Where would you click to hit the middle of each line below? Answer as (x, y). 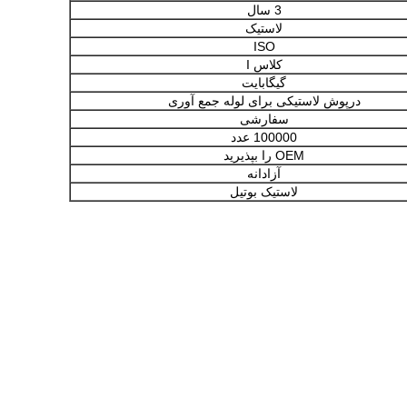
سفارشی (264, 119)
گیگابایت (264, 83)
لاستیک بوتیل (264, 192)
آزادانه (264, 174)
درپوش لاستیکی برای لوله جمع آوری (264, 101)
